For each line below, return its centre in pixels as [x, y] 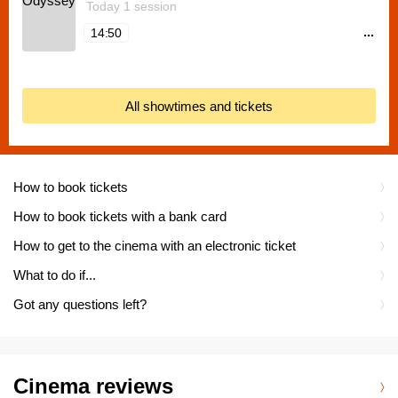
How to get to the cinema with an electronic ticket [155, 246]
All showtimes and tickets [199, 106]
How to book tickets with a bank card [120, 216]
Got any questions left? [80, 304]
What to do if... [55, 275]
